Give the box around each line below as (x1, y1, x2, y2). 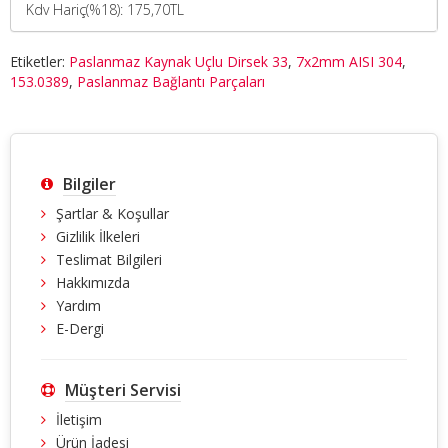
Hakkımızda (56, 272, 130, 292)
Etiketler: (10, 51, 69, 71)
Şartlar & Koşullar (56, 203, 169, 223)
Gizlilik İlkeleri (56, 226, 140, 246)
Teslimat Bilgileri (56, 249, 162, 269)
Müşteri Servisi (65, 378, 181, 401)
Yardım (56, 295, 101, 315)
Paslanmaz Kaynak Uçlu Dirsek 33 (69, 51, 288, 71)
